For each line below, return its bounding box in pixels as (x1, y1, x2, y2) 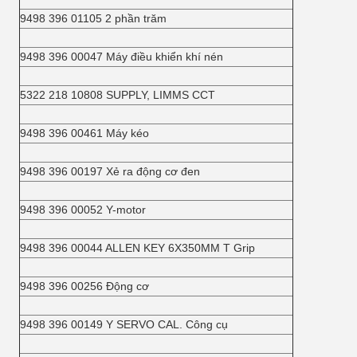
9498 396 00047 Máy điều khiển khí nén (20, 50, 223, 63)
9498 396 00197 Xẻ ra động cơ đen (20, 165, 200, 178)
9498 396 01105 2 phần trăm (20, 12, 167, 25)
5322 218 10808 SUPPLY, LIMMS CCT (20, 88, 215, 101)
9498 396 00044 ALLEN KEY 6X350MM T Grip (20, 241, 255, 254)
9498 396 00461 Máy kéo (20, 127, 149, 139)
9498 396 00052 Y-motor (20, 203, 146, 216)
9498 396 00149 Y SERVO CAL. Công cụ (20, 318, 228, 331)
